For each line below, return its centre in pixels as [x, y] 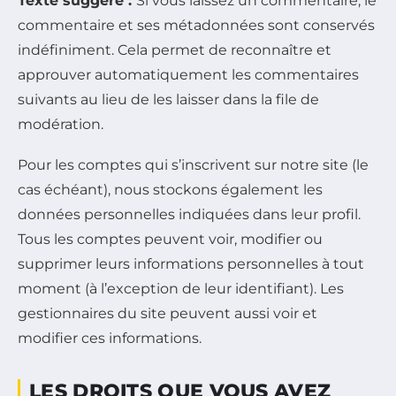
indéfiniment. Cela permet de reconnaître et [175, 49]
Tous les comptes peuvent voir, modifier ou [170, 239]
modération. [61, 124]
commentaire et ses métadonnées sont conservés [196, 25]
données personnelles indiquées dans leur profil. [189, 214]
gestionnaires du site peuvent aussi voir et [168, 313]
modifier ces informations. [110, 338]
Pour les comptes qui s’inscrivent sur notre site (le [193, 164]
